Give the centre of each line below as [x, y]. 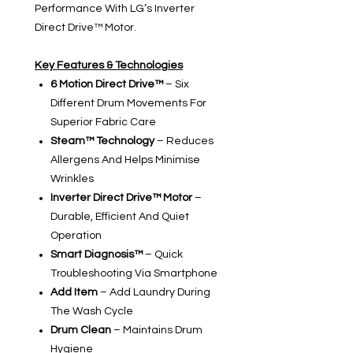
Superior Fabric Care [103, 123]
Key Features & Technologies [109, 66]
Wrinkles [72, 179]
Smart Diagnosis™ [97, 255]
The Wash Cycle [92, 312]
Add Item [74, 293]
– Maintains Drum [157, 331]
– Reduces [184, 141]
